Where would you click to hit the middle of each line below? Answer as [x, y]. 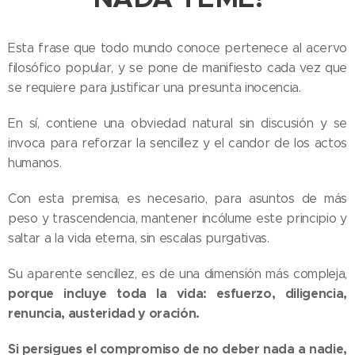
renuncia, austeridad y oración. [104, 313]
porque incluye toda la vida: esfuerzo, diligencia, [177, 294]
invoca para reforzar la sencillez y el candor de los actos [177, 143]
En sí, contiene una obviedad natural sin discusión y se [177, 123]
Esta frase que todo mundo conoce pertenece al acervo [177, 48]
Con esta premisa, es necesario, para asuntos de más [177, 198]
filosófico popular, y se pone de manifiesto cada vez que [177, 68]
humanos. [35, 163]
